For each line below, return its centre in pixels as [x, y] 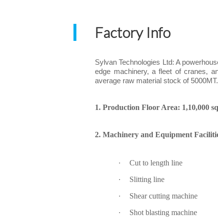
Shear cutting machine [164, 196]
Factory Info [133, 32]
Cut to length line [156, 163]
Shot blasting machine [163, 212]
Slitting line [147, 179]
